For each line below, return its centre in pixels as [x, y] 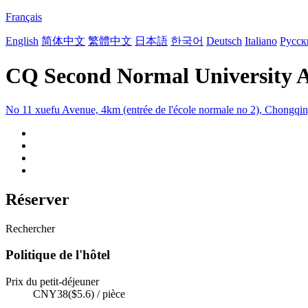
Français [24, 17]
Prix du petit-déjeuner [52, 282]
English [22, 41]
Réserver [37, 199]
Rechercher [30, 228]
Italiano [261, 41]
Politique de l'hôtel [58, 255]
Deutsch [224, 41]
